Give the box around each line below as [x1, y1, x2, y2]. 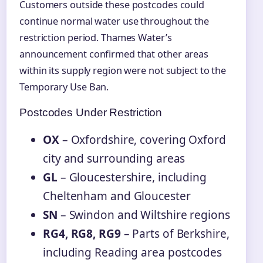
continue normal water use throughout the [19, 15, 209, 28]
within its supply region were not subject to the [19, 64, 227, 77]
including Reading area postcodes [43, 245, 222, 261]
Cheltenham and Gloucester [43, 188, 191, 204]
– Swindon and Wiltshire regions [57, 207, 230, 223]
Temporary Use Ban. [19, 80, 109, 94]
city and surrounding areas [43, 151, 186, 167]
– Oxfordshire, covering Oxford [59, 132, 226, 148]
